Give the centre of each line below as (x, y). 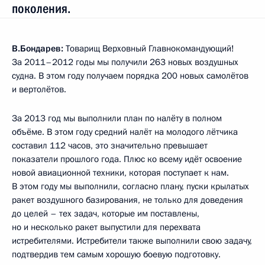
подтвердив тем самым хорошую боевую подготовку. (116, 254)
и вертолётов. (39, 89)
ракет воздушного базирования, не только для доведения (127, 200)
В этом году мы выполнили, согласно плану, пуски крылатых (130, 186)
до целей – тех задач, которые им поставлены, (106, 213)
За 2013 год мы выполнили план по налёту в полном (117, 118)
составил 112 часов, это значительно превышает (110, 145)
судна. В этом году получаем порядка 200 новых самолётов (130, 75)
